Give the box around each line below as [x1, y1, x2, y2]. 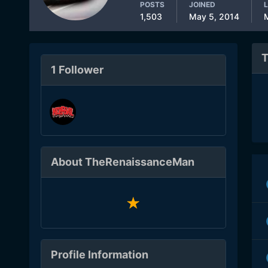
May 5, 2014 [188, 11, 239, 22]
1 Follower [50, 63, 103, 76]
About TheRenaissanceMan [50, 156, 194, 168]
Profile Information [50, 248, 148, 261]
